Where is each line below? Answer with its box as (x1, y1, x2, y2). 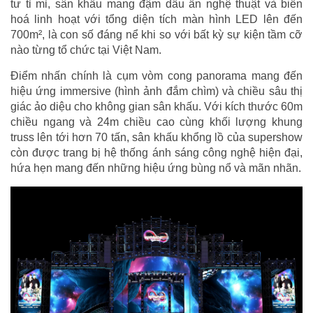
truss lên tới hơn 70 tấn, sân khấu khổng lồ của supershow (10, 131, 303, 143)
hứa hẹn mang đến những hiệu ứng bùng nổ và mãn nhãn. (10, 161, 301, 174)
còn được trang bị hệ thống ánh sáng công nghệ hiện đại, (10, 146, 303, 159)
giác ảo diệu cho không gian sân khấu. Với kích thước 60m (10, 100, 303, 112)
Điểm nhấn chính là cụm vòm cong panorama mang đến (10, 69, 303, 82)
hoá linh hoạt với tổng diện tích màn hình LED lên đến (10, 13, 303, 25)
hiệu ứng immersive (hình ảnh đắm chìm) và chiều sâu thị (10, 85, 303, 97)
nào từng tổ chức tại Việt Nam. (10, 43, 161, 56)
